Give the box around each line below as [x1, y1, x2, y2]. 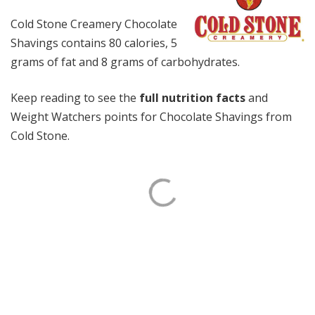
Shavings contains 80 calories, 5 [11, 35, 177, 51]
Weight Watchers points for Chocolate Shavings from [11, 109, 292, 124]
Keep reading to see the [11, 90, 139, 105]
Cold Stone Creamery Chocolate [11, 16, 177, 32]
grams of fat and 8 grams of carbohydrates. [11, 54, 240, 70]
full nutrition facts [139, 90, 245, 105]
